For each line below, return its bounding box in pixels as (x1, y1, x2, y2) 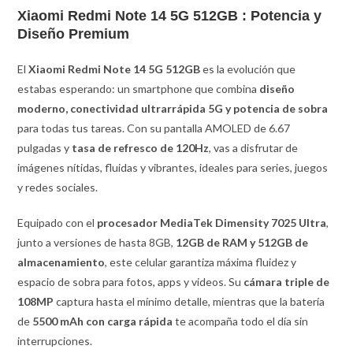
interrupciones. (17, 333, 93, 347)
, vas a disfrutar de (209, 140, 299, 154)
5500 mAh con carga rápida (32, 314, 173, 328)
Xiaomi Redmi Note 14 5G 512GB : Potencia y (17, 7, 322, 24)
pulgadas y (17, 140, 72, 154)
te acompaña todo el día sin (173, 314, 309, 328)
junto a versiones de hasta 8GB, (17, 235, 176, 249)
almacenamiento (17, 255, 106, 269)
